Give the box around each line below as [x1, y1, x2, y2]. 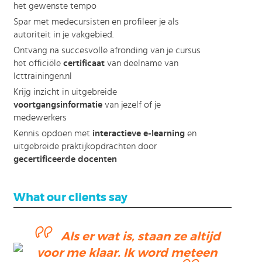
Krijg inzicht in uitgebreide [13, 87, 117, 96]
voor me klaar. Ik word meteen [37, 246, 218, 260]
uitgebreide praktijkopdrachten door [13, 142, 157, 151]
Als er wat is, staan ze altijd [61, 229, 221, 244]
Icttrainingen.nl [13, 71, 72, 81]
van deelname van [104, 58, 178, 68]
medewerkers [13, 113, 67, 122]
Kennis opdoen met [13, 129, 92, 138]
